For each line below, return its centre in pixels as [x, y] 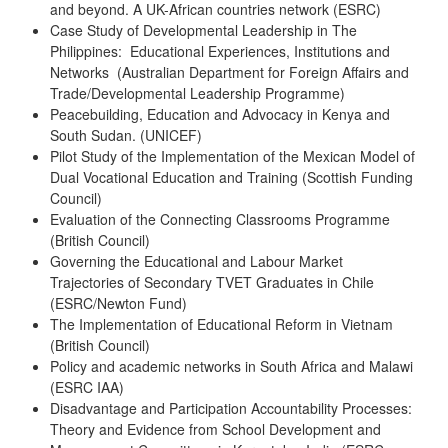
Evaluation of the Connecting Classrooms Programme [220, 219]
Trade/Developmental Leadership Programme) [197, 93]
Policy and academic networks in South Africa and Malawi [231, 366]
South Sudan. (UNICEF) [126, 135]
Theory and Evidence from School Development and [215, 429]
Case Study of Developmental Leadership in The [203, 30]
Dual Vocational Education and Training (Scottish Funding [231, 177]
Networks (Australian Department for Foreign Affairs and [229, 72]
